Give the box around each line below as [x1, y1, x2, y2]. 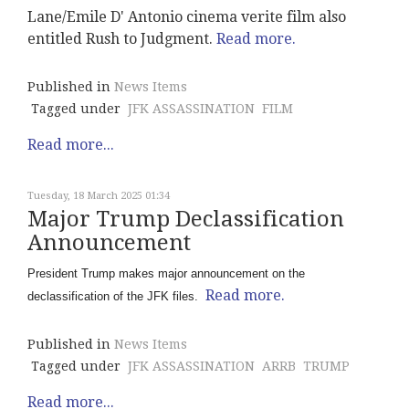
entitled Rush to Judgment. [27, 30, 216, 48]
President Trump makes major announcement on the [27, 267, 305, 281]
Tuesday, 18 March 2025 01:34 [27, 190, 170, 203]
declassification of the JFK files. [27, 289, 202, 304]
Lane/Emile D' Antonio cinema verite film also [27, 8, 346, 26]
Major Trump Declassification [27, 206, 344, 233]
